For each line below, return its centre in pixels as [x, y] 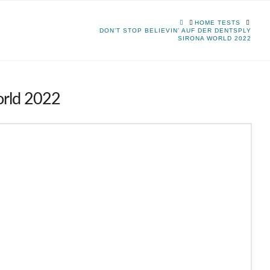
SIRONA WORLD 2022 [215, 38]
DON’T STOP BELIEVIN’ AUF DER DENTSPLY [176, 30]
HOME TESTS [218, 23]
